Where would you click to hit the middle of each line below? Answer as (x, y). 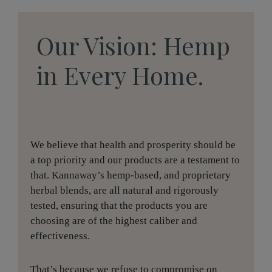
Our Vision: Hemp (133, 46)
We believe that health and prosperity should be (133, 145)
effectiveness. (60, 236)
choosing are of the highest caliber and (114, 221)
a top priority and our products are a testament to (135, 160)
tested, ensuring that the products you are (119, 206)
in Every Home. (120, 75)
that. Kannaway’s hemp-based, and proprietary (131, 175)
